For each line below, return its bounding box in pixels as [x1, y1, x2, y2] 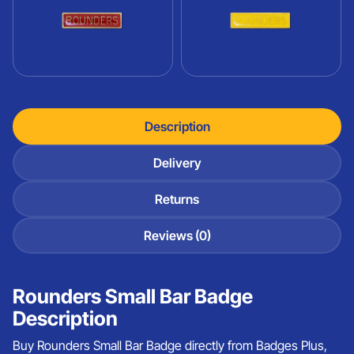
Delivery [153, 155, 201, 171]
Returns [155, 191, 199, 207]
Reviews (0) [143, 228, 211, 243]
